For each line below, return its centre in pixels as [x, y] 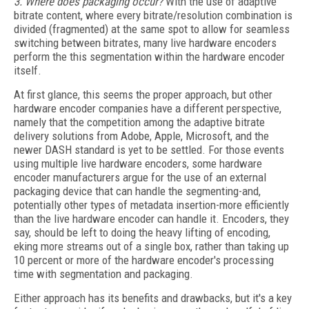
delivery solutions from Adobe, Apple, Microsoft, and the [141, 136]
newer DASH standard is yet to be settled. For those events [149, 150]
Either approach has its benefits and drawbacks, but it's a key [153, 298]
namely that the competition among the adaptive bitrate [139, 122]
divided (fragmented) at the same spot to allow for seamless [152, 29]
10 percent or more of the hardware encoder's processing [144, 260]
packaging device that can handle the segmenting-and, [137, 191]
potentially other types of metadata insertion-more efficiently [151, 205]
